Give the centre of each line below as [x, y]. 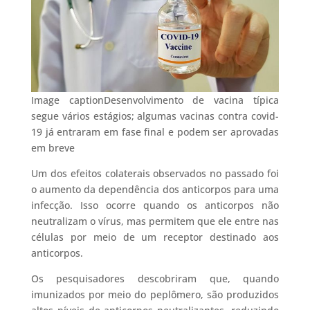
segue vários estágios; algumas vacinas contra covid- [155, 116]
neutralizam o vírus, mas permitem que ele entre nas [155, 221]
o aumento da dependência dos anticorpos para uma [155, 190]
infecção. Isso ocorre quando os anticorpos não [155, 206]
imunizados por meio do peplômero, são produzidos [155, 295]
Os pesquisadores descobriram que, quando [155, 279]
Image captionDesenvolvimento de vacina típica [155, 100]
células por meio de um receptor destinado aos [155, 237]
